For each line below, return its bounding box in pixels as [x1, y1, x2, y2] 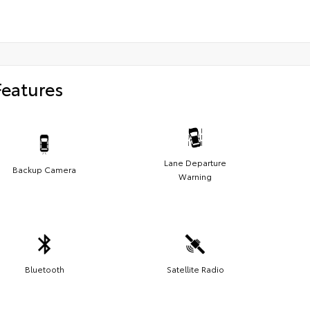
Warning [179, 170, 212, 182]
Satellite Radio [166, 262, 224, 275]
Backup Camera [12, 163, 76, 175]
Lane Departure [164, 156, 226, 168]
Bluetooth [24, 262, 64, 275]
